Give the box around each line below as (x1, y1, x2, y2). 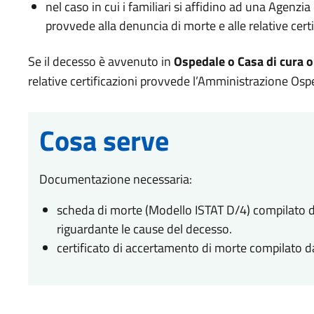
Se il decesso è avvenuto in (28, 52, 174, 71)
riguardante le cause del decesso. (56, 219, 232, 238)
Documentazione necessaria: (39, 170, 192, 189)
